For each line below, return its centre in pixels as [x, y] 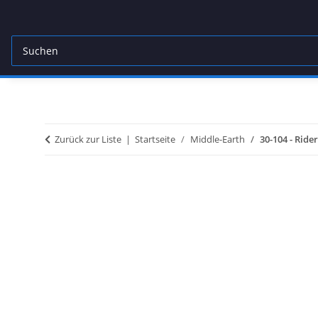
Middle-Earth [218, 139]
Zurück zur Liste [88, 139]
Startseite [155, 139]
